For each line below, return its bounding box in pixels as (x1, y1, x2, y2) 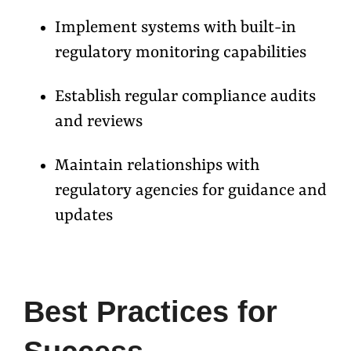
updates (55, 206, 113, 226)
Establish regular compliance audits (55, 87, 316, 107)
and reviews (55, 112, 143, 132)
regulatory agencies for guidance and (55, 181, 327, 201)
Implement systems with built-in (55, 18, 296, 38)
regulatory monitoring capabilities (55, 43, 306, 63)
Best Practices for (24, 295, 277, 329)
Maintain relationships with (55, 156, 259, 175)
